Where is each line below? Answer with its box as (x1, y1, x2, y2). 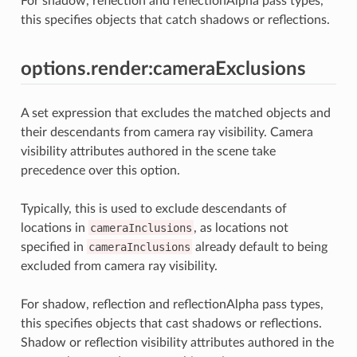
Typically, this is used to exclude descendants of (20, 202, 287, 215)
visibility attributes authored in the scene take (20, 144, 276, 158)
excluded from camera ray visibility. (20, 259, 218, 273)
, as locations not (193, 221, 288, 234)
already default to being (191, 240, 328, 253)
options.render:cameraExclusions (20, 59, 306, 79)
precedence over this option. (20, 163, 180, 177)
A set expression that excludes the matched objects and (20, 106, 331, 120)
